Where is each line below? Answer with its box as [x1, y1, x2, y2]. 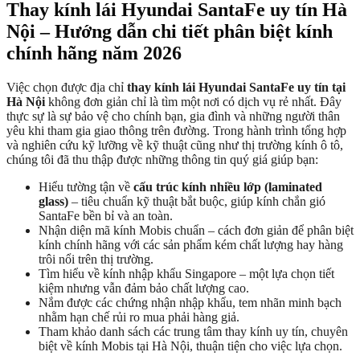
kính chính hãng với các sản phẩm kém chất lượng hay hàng [39, 238, 343, 252]
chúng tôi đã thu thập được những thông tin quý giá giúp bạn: [6, 153, 318, 167]
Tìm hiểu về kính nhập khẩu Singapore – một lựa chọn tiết [39, 267, 334, 281]
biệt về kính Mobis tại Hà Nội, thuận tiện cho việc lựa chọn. [39, 339, 342, 354]
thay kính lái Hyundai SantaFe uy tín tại [127, 80, 346, 95]
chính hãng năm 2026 [6, 43, 182, 64]
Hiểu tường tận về [39, 180, 133, 194]
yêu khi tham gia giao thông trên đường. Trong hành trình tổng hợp [6, 124, 346, 138]
